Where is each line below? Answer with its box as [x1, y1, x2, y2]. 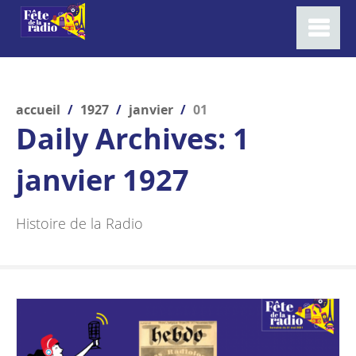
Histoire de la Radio [16, 214, 143, 233]
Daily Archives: [16, 119, 233, 158]
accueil [16, 101, 60, 118]
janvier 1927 [16, 161, 189, 199]
